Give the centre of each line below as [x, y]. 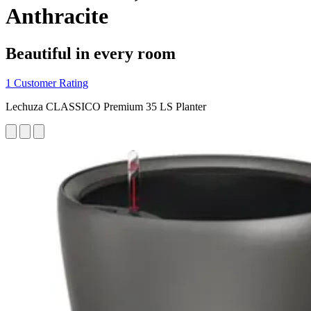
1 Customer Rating [47, 83]
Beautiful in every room [91, 53]
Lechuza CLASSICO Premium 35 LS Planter [106, 106]
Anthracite [57, 16]
